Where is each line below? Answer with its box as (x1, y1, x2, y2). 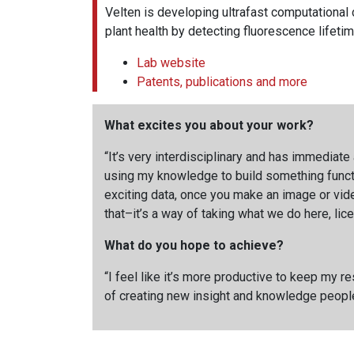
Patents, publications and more (137, 73, 307, 89)
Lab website (137, 55, 205, 70)
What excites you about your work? (104, 117, 317, 133)
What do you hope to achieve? (104, 237, 287, 253)
